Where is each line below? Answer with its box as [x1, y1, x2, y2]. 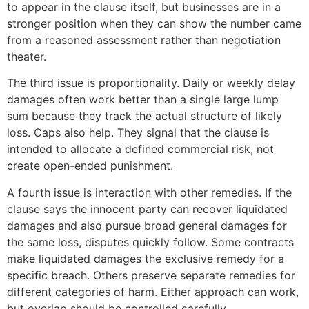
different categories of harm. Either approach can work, [7, 284, 299, 299]
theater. [7, 50, 46, 64]
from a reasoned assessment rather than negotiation [7, 33, 281, 48]
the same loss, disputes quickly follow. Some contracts [7, 235, 294, 249]
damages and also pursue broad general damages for [7, 218, 287, 232]
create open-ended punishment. [7, 159, 173, 173]
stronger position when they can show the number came [7, 17, 301, 31]
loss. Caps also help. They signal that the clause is [7, 126, 269, 140]
